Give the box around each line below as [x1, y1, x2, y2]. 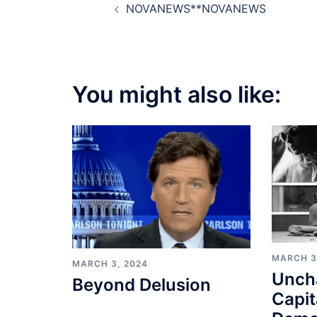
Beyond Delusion [72, 274, 211, 295]
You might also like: [72, 80, 281, 108]
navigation [71, 11, 222, 47]
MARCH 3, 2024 [72, 258, 148, 269]
